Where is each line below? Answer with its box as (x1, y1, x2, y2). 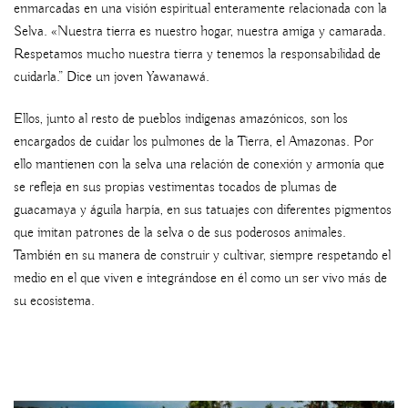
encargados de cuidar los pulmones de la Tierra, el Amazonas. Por (14, 132, 373, 151)
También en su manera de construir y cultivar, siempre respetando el (14, 246, 391, 265)
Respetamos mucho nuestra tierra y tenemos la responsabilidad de (14, 45, 381, 64)
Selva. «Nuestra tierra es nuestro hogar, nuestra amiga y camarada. (14, 22, 386, 41)
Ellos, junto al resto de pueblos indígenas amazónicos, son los (14, 109, 348, 128)
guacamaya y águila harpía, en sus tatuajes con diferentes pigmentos (14, 200, 392, 219)
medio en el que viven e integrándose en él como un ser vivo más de (14, 269, 387, 288)
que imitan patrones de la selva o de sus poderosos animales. (14, 223, 346, 242)
